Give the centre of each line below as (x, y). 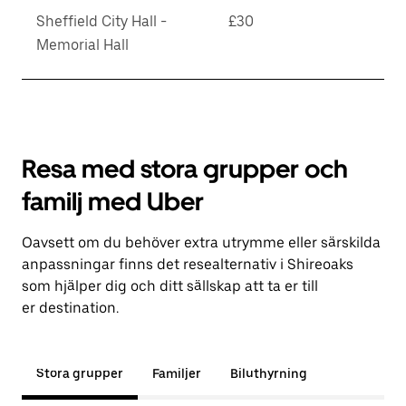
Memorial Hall (82, 45)
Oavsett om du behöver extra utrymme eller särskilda (201, 242)
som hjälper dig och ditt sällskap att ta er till (170, 286)
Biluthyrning (269, 373)
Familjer (177, 373)
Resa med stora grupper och (185, 169)
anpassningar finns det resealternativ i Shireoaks (188, 264)
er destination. (70, 308)
